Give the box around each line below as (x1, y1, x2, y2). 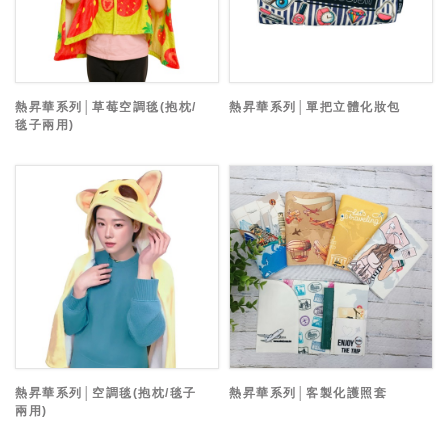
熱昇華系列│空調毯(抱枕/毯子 (15, 386, 197, 401)
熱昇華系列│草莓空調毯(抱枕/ (15, 100, 197, 115)
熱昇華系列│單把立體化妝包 (229, 100, 401, 115)
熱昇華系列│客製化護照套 (229, 386, 387, 401)
